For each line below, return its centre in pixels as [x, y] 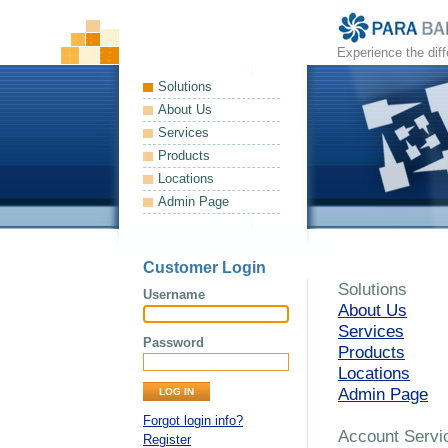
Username [174, 294]
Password [173, 342]
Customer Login [204, 267]
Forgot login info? [193, 421]
